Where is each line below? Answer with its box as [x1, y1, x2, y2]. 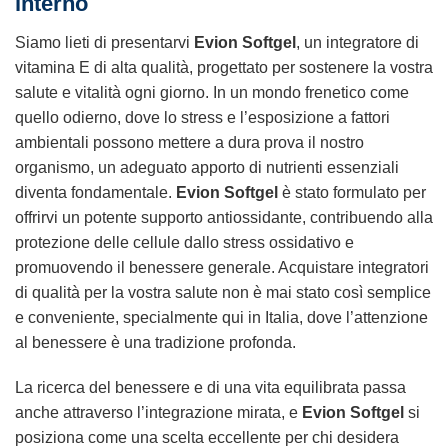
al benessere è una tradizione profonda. [15, 333, 296, 351]
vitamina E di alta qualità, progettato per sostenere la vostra [15, 58, 433, 76]
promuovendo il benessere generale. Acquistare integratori [15, 258, 429, 276]
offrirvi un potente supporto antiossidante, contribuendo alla [15, 208, 433, 226]
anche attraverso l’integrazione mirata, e [15, 404, 302, 422]
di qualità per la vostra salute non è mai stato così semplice [15, 283, 431, 301]
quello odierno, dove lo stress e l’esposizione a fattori [15, 108, 390, 126]
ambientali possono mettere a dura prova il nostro [15, 133, 364, 151]
